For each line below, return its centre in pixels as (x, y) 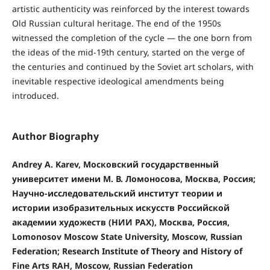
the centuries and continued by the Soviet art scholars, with (133, 66)
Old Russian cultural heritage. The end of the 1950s (116, 23)
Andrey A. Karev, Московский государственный (115, 164)
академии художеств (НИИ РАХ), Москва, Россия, (121, 222)
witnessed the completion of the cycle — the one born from (132, 37)
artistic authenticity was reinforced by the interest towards (130, 8)
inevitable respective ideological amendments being (118, 81)
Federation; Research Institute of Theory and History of (127, 251)
